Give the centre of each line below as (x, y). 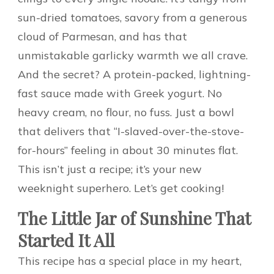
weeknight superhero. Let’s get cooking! (121, 188)
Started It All (66, 240)
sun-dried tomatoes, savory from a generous (132, 17)
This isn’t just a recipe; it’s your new (110, 169)
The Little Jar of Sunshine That (134, 218)
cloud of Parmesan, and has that (102, 36)
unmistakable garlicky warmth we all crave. (133, 55)
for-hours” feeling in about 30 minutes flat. (128, 150)
